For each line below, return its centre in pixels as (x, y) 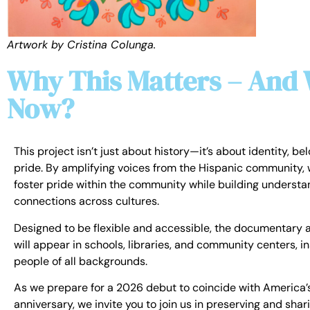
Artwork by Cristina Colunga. (81, 45)
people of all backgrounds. (81, 261)
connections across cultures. (86, 201)
